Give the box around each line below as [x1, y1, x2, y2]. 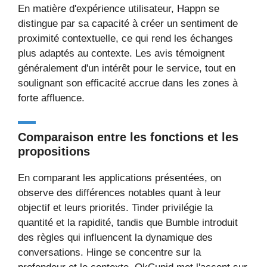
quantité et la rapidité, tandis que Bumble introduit [18, 216, 238, 228]
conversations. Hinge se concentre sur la [18, 246, 201, 258]
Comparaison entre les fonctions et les [18, 130, 238, 144]
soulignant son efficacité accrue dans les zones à [18, 77, 238, 89]
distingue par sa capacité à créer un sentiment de [18, 18, 238, 29]
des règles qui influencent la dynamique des [18, 231, 213, 243]
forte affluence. [18, 92, 85, 104]
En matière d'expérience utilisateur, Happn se [18, 3, 219, 14]
